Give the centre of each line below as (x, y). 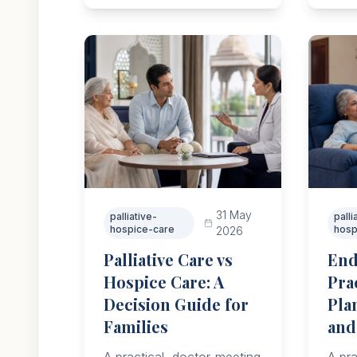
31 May (233, 215)
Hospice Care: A (164, 282)
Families (136, 326)
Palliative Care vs (168, 259)
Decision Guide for (176, 304)
